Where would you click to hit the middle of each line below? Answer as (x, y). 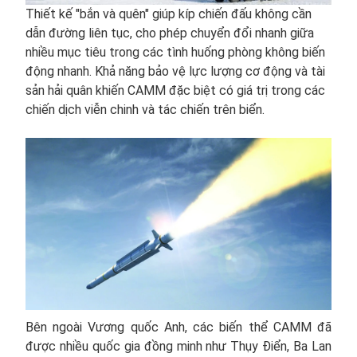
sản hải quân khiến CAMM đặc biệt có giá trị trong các (175, 90)
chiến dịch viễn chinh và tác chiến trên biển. (145, 109)
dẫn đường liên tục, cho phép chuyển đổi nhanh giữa (170, 33)
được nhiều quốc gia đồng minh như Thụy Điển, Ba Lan (178, 346)
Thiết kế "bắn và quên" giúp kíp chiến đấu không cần (169, 14)
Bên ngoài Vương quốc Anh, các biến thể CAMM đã (178, 327)
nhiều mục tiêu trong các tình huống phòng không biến (175, 52)
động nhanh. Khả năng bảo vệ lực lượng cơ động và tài (175, 71)
